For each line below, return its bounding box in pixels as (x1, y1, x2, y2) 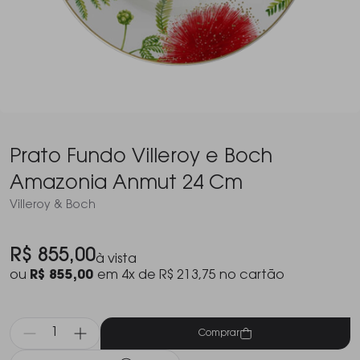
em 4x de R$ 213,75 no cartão (97, 269, 284, 282)
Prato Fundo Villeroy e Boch (10, 148, 272, 167)
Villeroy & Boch (10, 200, 96, 211)
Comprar (198, 328, 239, 338)
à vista (96, 253, 137, 266)
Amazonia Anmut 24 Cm (10, 174, 243, 194)
